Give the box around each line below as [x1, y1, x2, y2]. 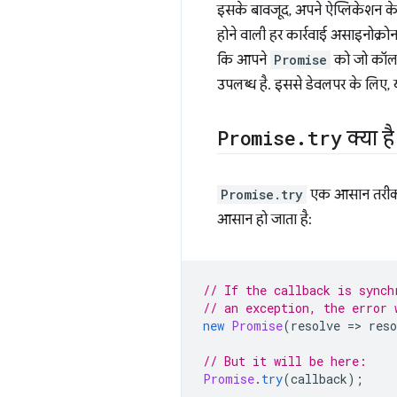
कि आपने [217, 51, 270, 69]
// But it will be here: [203, 353, 367, 370]
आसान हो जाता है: [217, 211, 312, 229]
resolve [291, 317, 340, 334]
